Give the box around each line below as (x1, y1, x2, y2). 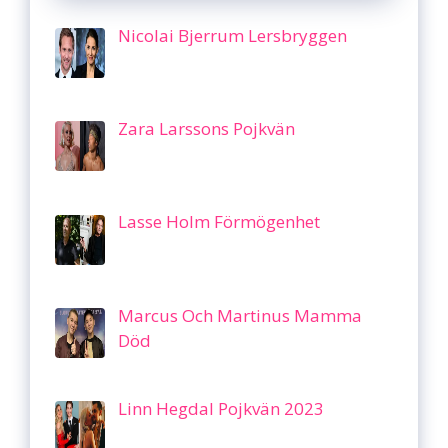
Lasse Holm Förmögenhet (117, 210, 320, 234)
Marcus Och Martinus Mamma (117, 303, 362, 327)
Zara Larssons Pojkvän (117, 117, 295, 141)
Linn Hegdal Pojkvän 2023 (117, 397, 324, 421)
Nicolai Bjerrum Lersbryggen (117, 23, 347, 47)
